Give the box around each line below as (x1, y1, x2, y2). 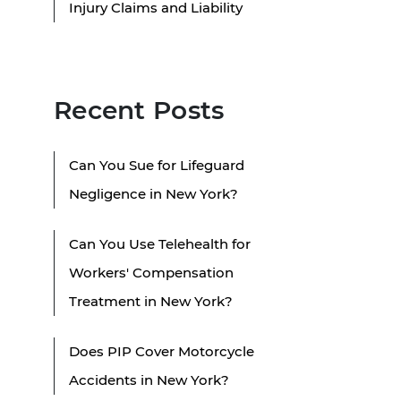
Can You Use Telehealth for (69, 235, 251, 252)
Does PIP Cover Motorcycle (69, 342, 254, 360)
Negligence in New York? (69, 184, 238, 202)
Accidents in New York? (69, 371, 229, 388)
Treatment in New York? (69, 292, 233, 310)
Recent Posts (54, 94, 225, 125)
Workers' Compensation (69, 263, 234, 281)
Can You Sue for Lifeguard (69, 156, 244, 174)
